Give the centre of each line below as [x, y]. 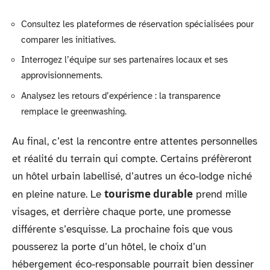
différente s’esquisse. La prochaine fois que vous [122, 229]
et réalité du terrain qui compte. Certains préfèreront [132, 159]
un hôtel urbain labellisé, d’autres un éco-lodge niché [132, 176]
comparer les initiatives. [68, 39]
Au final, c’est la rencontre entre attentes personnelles [135, 141]
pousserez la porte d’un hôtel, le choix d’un [109, 247]
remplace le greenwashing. [74, 111]
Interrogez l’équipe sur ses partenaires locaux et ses [124, 60]
